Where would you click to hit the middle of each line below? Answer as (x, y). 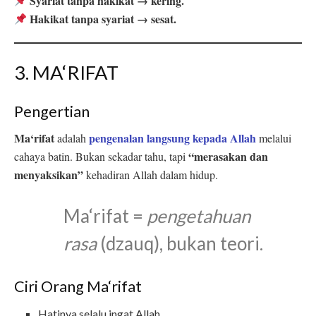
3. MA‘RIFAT (66, 73)
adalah (72, 138)
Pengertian (52, 111)
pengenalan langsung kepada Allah (172, 138)
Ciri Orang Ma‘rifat (78, 287)
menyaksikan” (49, 175)
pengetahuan (199, 216)
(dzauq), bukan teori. (180, 244)
